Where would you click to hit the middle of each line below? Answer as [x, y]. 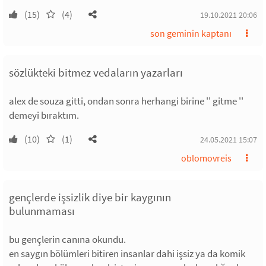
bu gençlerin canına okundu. [67, 239]
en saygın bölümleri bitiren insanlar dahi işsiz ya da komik [127, 253]
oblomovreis [206, 158]
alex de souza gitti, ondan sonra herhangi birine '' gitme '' [126, 101]
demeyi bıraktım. [44, 115]
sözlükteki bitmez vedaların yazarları [96, 72]
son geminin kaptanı [191, 33]
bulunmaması [42, 210]
